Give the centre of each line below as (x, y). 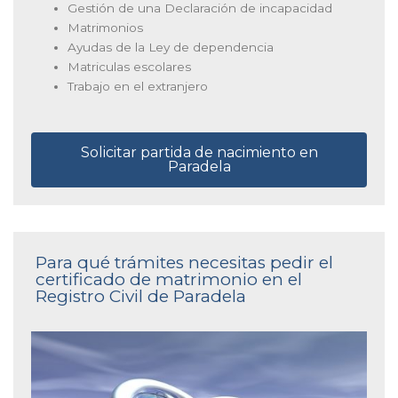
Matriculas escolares (130, 67)
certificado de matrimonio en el (169, 279)
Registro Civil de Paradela (141, 296)
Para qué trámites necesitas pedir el (184, 262)
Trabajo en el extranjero (138, 87)
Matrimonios (106, 28)
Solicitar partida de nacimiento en (199, 152)
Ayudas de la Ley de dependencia (171, 48)
